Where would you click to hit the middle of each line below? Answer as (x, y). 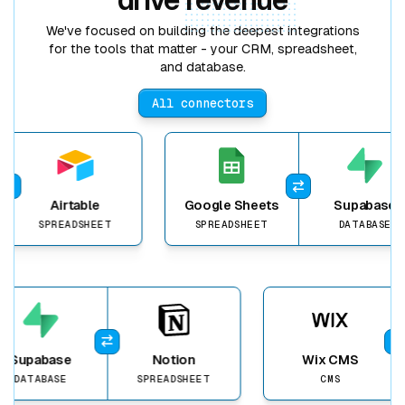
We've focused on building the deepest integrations (202, 30)
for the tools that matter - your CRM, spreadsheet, (202, 48)
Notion (192, 360)
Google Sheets (213, 205)
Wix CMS (348, 360)
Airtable (57, 205)
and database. (202, 66)
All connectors (202, 104)
